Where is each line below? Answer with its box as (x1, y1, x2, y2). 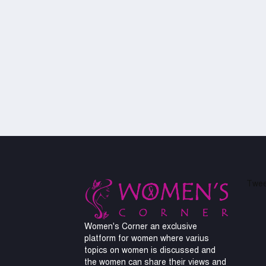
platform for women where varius (84, 233, 209, 243)
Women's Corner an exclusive (84, 221, 197, 232)
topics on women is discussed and (84, 245, 216, 255)
